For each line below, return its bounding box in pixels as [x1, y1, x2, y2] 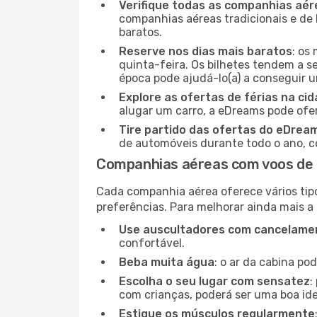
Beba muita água [119, 255, 214, 269]
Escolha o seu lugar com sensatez [119, 275, 310, 288]
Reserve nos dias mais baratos [119, 45, 292, 58]
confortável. [119, 236, 185, 250]
